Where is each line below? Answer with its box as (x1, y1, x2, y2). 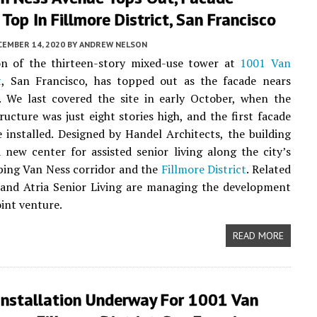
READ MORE (232, 229, 284, 242)
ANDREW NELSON (79, 39, 147, 50)
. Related (246, 161, 291, 177)
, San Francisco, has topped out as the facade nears (1, 73, 291, 88)
